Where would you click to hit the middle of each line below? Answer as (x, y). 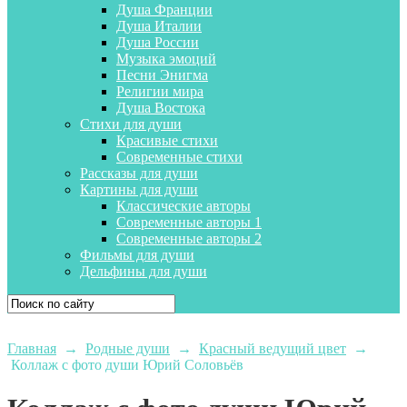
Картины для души (139, 189)
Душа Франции (164, 10)
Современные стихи (179, 157)
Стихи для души (131, 124)
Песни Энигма (162, 75)
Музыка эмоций (166, 59)
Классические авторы (184, 206)
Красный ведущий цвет (273, 348)
